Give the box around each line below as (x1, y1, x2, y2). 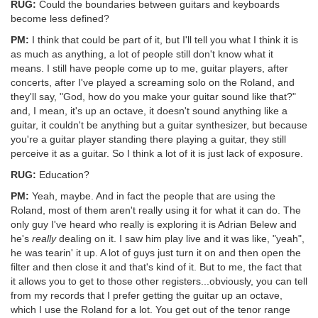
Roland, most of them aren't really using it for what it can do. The (11, 204, 301, 216)
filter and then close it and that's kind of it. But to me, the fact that (11, 261, 302, 273)
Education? (36, 168, 89, 180)
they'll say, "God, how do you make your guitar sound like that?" (11, 90, 296, 102)
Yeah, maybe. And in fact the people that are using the (29, 190, 275, 202)
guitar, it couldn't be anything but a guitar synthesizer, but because (11, 119, 307, 131)
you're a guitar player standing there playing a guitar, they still (11, 133, 286, 145)
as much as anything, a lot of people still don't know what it (11, 48, 273, 60)
